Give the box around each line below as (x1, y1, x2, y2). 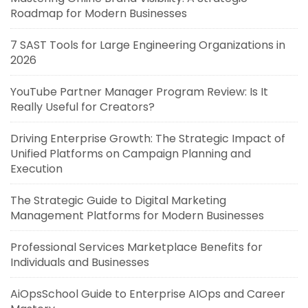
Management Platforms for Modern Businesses (10, 208, 264, 224)
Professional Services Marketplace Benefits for (10, 239, 263, 256)
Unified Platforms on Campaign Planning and (10, 146, 251, 162)
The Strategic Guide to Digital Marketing (10, 192, 226, 209)
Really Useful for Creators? (10, 99, 155, 115)
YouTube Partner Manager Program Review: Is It (10, 84, 268, 100)
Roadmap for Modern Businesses (10, 5, 187, 22)
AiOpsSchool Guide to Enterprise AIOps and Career (10, 286, 285, 302)
